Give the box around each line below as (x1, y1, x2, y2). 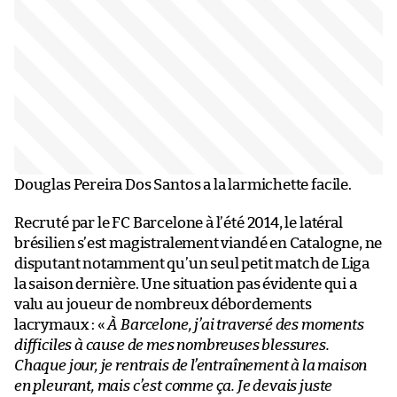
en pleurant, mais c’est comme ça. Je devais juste (14, 378, 333, 393)
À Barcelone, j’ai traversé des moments (107, 316, 364, 332)
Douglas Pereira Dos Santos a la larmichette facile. (14, 176, 352, 192)
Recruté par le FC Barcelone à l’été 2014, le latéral (14, 214, 343, 230)
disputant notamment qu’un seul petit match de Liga (14, 255, 370, 271)
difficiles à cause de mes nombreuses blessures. (14, 337, 330, 353)
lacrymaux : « (14, 316, 108, 332)
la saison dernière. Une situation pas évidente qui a (14, 276, 357, 292)
